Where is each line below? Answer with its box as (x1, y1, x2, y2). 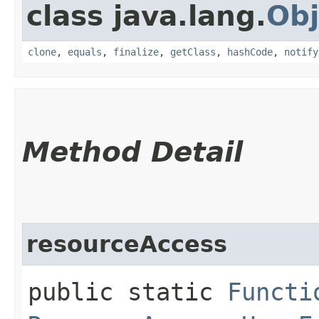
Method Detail (22, 135, 243, 168)
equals (68, 46, 102, 58)
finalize (113, 46, 159, 58)
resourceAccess (26, 231, 227, 257)
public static (28, 277, 227, 306)
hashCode (227, 46, 273, 58)
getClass (170, 46, 216, 58)
